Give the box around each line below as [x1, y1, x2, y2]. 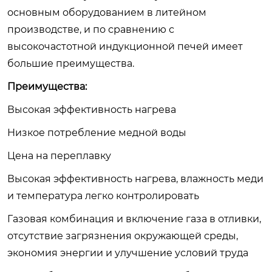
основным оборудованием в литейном [7, 6, 206, 18]
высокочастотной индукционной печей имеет [7, 40, 243, 52]
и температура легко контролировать [7, 189, 199, 202]
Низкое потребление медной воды [7, 126, 186, 138]
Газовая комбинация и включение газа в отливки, [7, 212, 261, 225]
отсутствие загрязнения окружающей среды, [7, 229, 238, 242]
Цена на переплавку [7, 149, 111, 161]
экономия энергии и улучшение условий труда [7, 246, 248, 259]
